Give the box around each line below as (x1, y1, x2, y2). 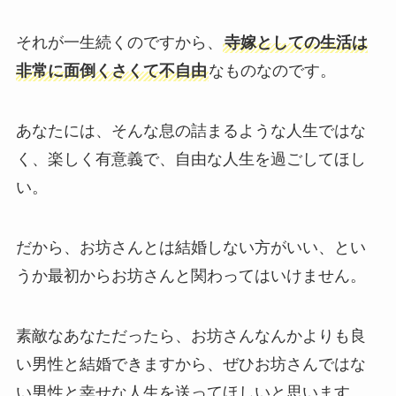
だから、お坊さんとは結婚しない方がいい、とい (15, 238, 366, 256)
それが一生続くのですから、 (15, 34, 223, 52)
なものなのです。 (208, 62, 336, 80)
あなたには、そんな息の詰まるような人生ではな (15, 121, 366, 140)
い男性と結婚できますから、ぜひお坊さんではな (15, 354, 366, 373)
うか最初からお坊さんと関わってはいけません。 (15, 266, 366, 285)
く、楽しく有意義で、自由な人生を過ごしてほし (15, 149, 366, 168)
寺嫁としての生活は (224, 34, 368, 52)
